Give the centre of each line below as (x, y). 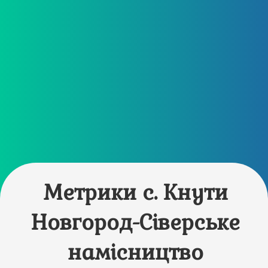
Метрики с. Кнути (135, 192)
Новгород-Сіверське (136, 222)
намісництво (136, 252)
